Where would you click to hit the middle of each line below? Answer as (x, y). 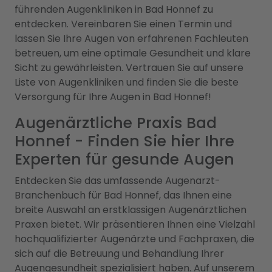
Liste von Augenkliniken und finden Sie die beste (127, 82)
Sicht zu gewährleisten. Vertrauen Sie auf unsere (129, 68)
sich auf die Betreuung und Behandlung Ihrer (119, 253)
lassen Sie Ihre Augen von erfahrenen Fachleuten (131, 39)
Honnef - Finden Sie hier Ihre (124, 141)
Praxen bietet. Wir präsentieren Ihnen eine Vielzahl (135, 224)
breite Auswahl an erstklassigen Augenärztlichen (131, 210)
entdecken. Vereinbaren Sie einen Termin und (123, 24)
